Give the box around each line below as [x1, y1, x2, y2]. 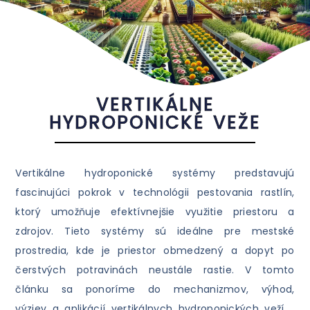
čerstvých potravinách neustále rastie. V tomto [15, 262, 295, 277]
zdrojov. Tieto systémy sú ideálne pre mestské [15, 224, 295, 238]
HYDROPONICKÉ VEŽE [49, 109, 261, 135]
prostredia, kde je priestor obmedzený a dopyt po [15, 243, 295, 257]
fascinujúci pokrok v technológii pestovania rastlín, [15, 185, 295, 199]
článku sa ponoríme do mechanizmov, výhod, [15, 282, 295, 296]
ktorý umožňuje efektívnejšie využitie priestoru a [15, 204, 295, 219]
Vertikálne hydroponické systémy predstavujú [15, 165, 295, 180]
